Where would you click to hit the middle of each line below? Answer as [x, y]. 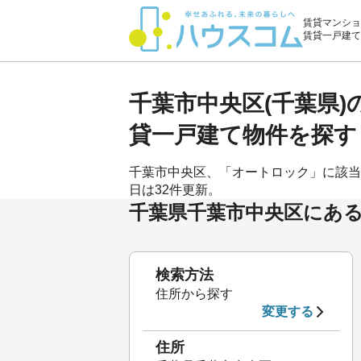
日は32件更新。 [175, 190]
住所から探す [194, 294]
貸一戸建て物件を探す [243, 135]
